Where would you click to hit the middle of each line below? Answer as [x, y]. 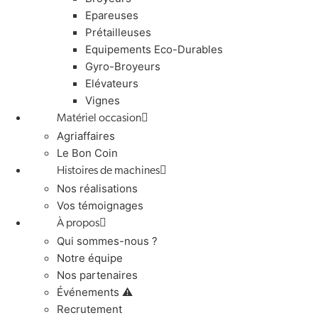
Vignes [103, 100]
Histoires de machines [108, 171]
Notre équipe [90, 258]
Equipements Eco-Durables [154, 49]
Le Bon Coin [87, 153]
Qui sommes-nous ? [107, 241]
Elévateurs [112, 83]
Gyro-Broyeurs [123, 66]
